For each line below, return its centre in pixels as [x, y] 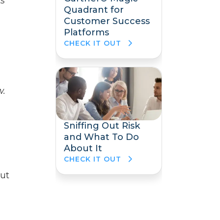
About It [83, 148]
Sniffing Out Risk [102, 125]
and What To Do [101, 137]
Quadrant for [94, 10]
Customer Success [107, 21]
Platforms [86, 33]
